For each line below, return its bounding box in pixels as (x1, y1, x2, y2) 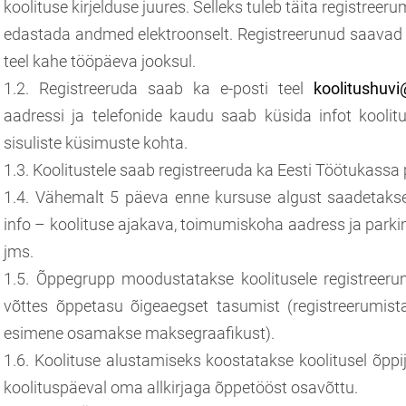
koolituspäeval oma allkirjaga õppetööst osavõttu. (4, 377, 358, 397)
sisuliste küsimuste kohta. (4, 132, 188, 152)
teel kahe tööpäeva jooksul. (4, 51, 196, 71)
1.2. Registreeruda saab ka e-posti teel (4, 78, 314, 98)
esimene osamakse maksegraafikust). (4, 323, 275, 343)
